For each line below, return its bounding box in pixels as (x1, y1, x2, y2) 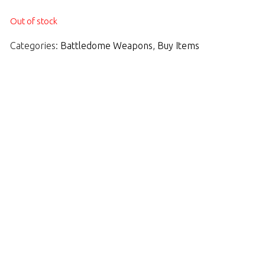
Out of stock (10, 15, 57, 26)
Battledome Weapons (60, 40, 153, 51)
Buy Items (157, 40, 199, 51)
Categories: (10, 40, 60, 51)
